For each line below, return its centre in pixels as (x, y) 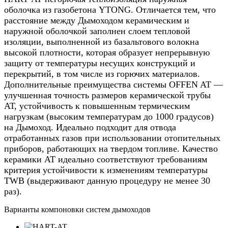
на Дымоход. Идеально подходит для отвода (90, 127)
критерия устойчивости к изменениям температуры (106, 170)
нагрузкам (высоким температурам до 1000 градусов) (109, 116)
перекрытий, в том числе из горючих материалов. (102, 74)
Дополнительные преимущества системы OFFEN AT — (113, 84)
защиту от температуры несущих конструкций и (100, 63)
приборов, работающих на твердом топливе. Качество (111, 148)
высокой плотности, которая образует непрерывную (107, 52)
